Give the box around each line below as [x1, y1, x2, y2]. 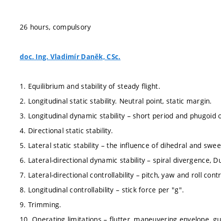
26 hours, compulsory [20, 22, 91, 32]
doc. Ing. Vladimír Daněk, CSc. [20, 52, 121, 61]
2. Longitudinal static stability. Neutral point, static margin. [20, 96, 212, 106]
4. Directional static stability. [20, 126, 113, 135]
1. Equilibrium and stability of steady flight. [20, 81, 160, 91]
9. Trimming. [20, 200, 62, 209]
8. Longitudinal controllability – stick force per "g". [20, 185, 184, 194]
